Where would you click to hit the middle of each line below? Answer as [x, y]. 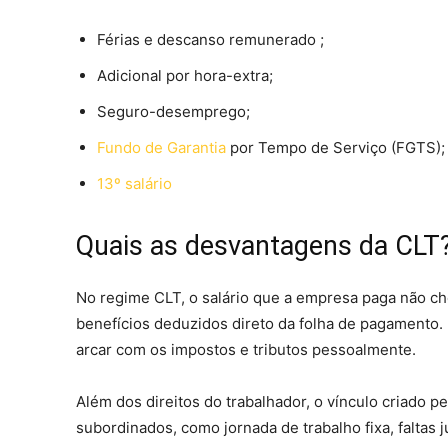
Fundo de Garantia [161, 147]
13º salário [134, 183]
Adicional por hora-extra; [185, 75]
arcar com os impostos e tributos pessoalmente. [246, 349]
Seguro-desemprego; [175, 111]
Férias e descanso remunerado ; [210, 39]
